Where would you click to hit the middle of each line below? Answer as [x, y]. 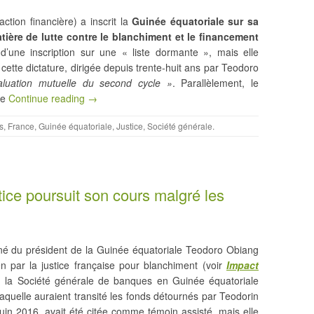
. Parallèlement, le [216, 82]
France [21, 125]
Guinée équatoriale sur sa [195, 21]
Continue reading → [53, 98]
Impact [242, 265]
